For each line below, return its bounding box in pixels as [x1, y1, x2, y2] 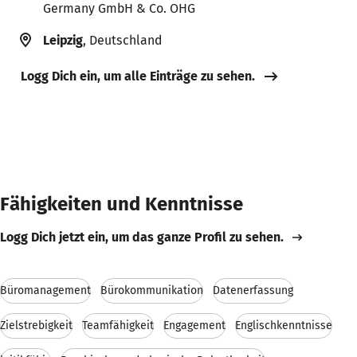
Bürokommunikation [100, 283, 203, 297]
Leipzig [43, 32, 83, 48]
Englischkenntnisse [235, 318, 332, 332]
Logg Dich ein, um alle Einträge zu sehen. [21, 68, 255, 84]
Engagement [163, 318, 226, 332]
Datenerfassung [213, 283, 293, 297]
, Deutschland [83, 32, 162, 48]
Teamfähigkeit [82, 318, 154, 332]
